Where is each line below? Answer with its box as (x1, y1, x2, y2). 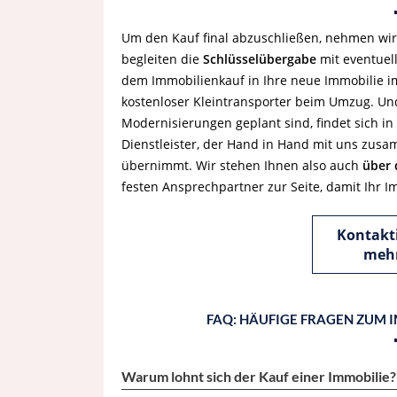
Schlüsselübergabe (203, 51, 316, 67)
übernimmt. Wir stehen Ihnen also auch (121, 157, 362, 174)
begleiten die (121, 51, 203, 67)
